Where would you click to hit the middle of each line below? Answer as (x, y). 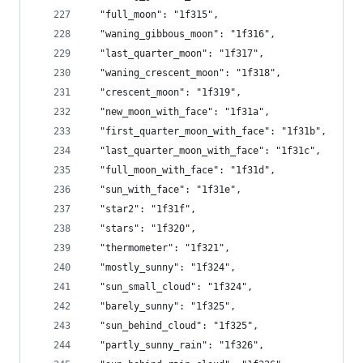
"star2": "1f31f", (142, 209)
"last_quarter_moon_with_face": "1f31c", (205, 151)
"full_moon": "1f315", (154, 15)
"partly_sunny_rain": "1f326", (176, 345)
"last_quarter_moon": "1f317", (176, 53)
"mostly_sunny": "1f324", (162, 267)
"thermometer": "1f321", (159, 248)
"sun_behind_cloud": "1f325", (173, 326)
